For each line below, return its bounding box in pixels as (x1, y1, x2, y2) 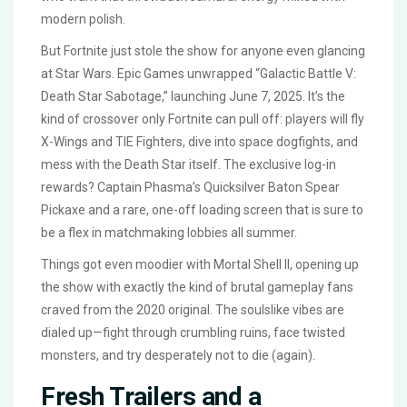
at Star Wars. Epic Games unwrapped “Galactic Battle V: (41, 66, 356, 82)
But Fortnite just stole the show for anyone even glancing (41, 44, 365, 59)
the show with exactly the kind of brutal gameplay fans (41, 280, 353, 295)
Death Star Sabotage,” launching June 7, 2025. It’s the (41, 89, 345, 104)
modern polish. (41, 12, 125, 27)
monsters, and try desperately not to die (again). (41, 348, 315, 363)
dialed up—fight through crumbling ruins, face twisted (41, 325, 345, 341)
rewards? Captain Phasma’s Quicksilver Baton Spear (41, 180, 340, 195)
